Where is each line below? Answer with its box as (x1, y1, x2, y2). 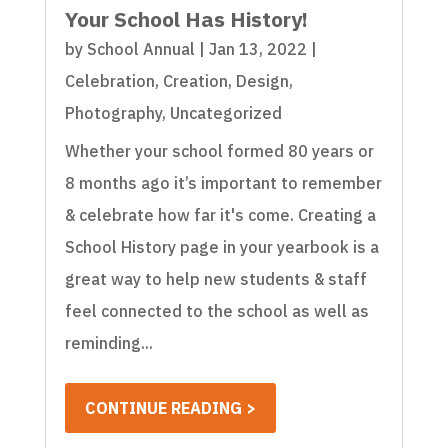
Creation (162, 70, 228, 91)
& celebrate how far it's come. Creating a (64, 204, 376, 225)
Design (235, 70, 289, 91)
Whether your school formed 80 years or (64, 140, 374, 161)
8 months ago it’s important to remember (64, 172, 382, 193)
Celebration (64, 70, 155, 91)
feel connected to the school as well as (64, 300, 369, 321)
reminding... (64, 332, 153, 353)
